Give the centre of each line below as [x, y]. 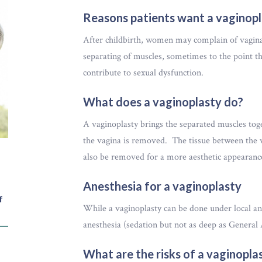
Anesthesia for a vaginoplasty [162, 186]
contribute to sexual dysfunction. [143, 73]
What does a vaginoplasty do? [163, 102]
